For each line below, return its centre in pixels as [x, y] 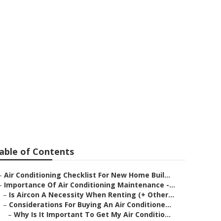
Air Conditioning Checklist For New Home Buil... [87, 175]
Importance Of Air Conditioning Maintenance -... [90, 185]
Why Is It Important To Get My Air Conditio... [92, 214]
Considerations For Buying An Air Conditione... [90, 204]
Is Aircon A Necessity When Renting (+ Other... [92, 195]
